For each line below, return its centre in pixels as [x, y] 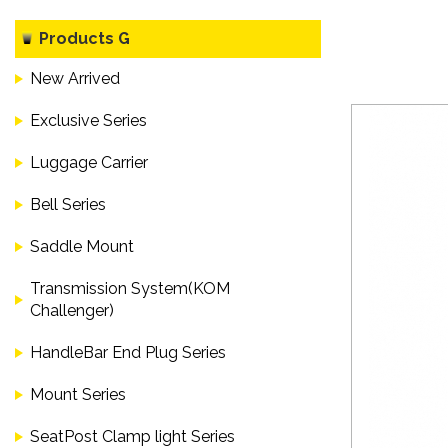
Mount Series [78, 394]
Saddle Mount [82, 246]
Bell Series [68, 204]
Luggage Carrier [89, 162]
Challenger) [72, 310]
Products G [84, 38]
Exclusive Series [88, 120]
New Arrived [75, 78]
